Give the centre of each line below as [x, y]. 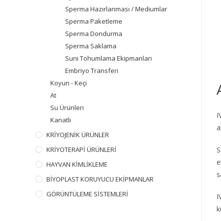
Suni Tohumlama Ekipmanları [109, 58]
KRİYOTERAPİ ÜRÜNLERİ [81, 149]
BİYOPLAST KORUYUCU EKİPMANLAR [100, 179]
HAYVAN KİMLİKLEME [77, 164]
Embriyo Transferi [92, 71]
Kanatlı [61, 120]
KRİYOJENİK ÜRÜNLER [78, 135]
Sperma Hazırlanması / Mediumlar [116, 9]
